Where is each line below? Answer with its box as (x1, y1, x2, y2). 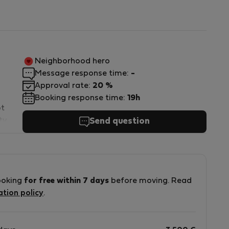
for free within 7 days (24, 177, 109, 185)
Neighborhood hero (35, 58, 110, 65)
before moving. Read (109, 177, 192, 185)
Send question (89, 117, 150, 126)
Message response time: (35, 70, 131, 77)
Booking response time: (35, 95, 127, 102)
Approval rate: (35, 82, 93, 89)
